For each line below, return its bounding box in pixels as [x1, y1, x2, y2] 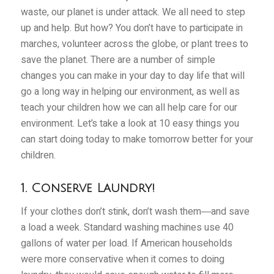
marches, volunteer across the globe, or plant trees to [20, 37, 248, 52]
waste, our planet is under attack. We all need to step [20, 5, 245, 20]
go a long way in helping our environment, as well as [20, 84, 240, 100]
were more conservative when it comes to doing [20, 251, 224, 267]
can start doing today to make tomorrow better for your [20, 132, 253, 147]
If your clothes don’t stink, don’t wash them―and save [20, 204, 250, 219]
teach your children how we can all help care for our [20, 100, 237, 116]
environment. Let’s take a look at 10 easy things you [20, 116, 239, 131]
